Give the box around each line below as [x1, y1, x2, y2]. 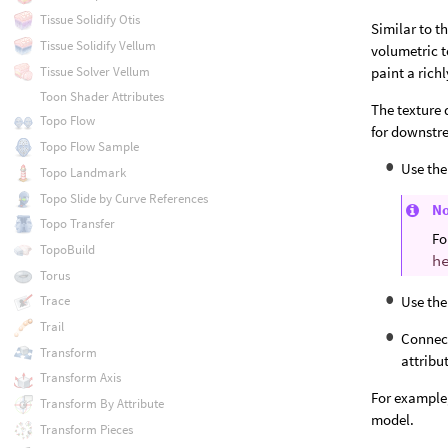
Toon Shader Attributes [39, 88, 164, 106]
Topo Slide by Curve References [39, 189, 208, 207]
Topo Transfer [39, 215, 115, 233]
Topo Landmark [39, 163, 126, 181]
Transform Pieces [39, 420, 133, 438]
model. [371, 410, 415, 429]
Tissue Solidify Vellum [39, 36, 156, 54]
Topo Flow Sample [39, 138, 139, 156]
